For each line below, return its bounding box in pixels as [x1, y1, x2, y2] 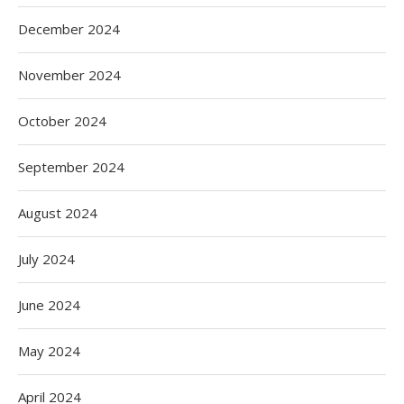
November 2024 [18, 66, 121, 85]
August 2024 [18, 204, 97, 223]
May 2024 [18, 342, 80, 361]
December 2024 [18, 20, 120, 39]
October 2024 [18, 112, 106, 131]
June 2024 [18, 296, 80, 315]
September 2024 [18, 158, 124, 177]
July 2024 [18, 250, 75, 269]
